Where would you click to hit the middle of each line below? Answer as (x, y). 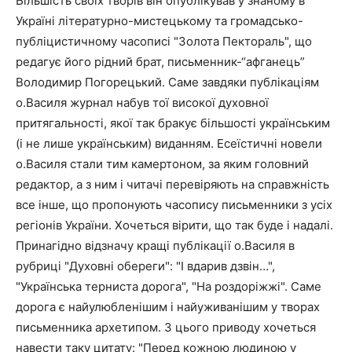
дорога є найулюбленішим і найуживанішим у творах (168, 306)
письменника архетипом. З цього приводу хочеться (166, 327)
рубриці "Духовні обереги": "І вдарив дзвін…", (145, 266)
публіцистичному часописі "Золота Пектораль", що (164, 41)
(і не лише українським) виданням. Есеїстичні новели (169, 143)
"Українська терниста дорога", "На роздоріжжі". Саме (169, 286)
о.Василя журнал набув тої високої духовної (142, 102)
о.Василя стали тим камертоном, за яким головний (162, 163)
